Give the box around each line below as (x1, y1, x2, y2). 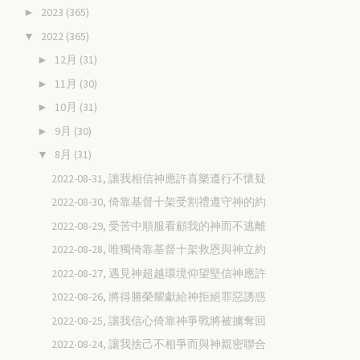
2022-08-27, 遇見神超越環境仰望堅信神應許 (51, 265, 267, 280)
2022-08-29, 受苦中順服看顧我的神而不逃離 (51, 218, 267, 233)
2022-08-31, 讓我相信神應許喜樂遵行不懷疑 (51, 170, 267, 186)
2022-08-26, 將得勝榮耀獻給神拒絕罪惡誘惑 (51, 289, 267, 305)
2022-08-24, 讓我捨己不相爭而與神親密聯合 (51, 337, 267, 352)
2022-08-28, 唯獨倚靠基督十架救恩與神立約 (51, 242, 267, 257)
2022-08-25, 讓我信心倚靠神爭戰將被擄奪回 (51, 313, 267, 328)
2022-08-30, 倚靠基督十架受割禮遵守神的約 (51, 194, 267, 210)
